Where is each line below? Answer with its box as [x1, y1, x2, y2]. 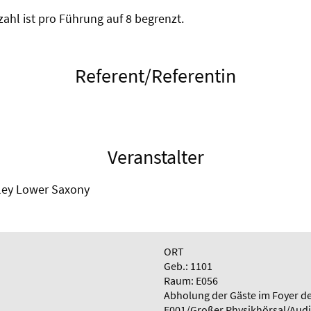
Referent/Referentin [75, 63, 236, 88]
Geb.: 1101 [164, 259, 212, 273]
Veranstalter [107, 144, 204, 169]
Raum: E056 [164, 274, 218, 287]
